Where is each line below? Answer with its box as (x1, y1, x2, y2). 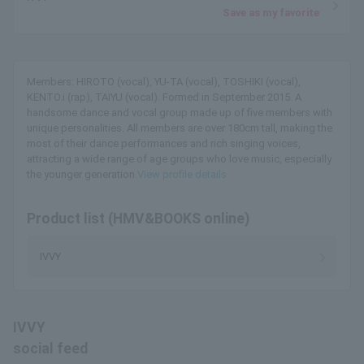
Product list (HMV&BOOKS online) (27, 210, 249, 227)
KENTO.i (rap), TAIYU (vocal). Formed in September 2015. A (27, 91, 301, 103)
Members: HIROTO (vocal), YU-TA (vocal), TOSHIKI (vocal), (27, 76, 301, 88)
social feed (13, 340, 88, 357)
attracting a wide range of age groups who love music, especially (27, 153, 331, 165)
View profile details (137, 168, 227, 180)
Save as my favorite (223, 6, 319, 19)
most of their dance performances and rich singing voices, (27, 137, 301, 149)
